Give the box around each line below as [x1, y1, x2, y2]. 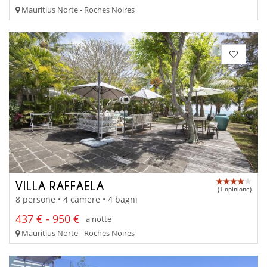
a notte [86, 213, 111, 225]
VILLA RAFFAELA [15, 179, 104, 193]
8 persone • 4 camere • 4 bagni [15, 193, 138, 205]
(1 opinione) [218, 185, 252, 194]
